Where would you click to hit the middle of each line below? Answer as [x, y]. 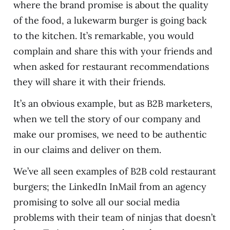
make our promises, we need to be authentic [110, 134]
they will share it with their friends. [89, 82]
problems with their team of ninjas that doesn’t [114, 217]
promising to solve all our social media [96, 202]
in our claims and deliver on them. [87, 149]
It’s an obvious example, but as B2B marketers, [113, 103]
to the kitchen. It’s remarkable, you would [103, 35]
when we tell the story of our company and [107, 119]
